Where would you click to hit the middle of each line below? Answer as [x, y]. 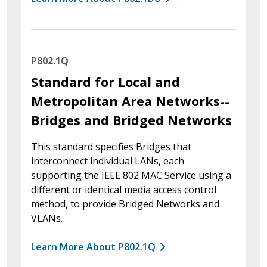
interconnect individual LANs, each [108, 161]
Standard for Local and [105, 82]
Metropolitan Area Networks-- [130, 101]
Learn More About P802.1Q [93, 246]
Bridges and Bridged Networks [131, 120]
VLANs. [47, 218]
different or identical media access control [124, 189]
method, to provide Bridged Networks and [125, 204]
